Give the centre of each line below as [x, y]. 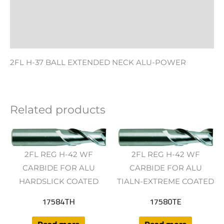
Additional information [55, 17]
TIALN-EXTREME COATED [165, 181]
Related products [58, 109]
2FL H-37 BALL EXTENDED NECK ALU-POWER [98, 63]
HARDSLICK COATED [58, 181]
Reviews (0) [32, 38]
